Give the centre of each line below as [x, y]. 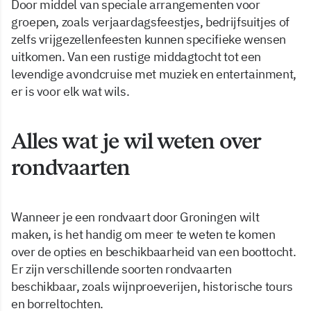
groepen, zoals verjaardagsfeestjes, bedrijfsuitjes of [150, 22]
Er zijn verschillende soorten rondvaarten [121, 269]
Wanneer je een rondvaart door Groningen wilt [135, 217]
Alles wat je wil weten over [136, 141]
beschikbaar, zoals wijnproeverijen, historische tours [152, 287]
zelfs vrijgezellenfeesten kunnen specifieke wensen [149, 40]
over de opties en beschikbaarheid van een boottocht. [154, 252]
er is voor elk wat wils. [70, 92]
